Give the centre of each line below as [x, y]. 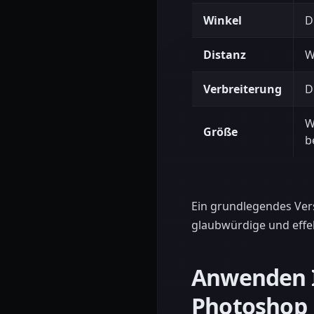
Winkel [223, 20]
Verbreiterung [243, 89]
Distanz [225, 55]
